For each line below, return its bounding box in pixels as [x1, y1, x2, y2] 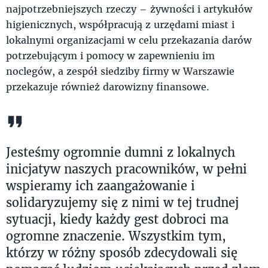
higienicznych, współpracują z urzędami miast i [6, 18, 234, 31]
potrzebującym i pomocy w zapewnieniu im [6, 49, 215, 62]
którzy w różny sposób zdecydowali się [6, 245, 237, 261]
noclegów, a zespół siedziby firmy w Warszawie [6, 65, 234, 78]
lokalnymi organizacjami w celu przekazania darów [6, 33, 252, 47]
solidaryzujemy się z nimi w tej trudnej [6, 194, 239, 211]
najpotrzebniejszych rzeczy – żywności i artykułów [6, 2, 252, 16]
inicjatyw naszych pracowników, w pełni [6, 161, 247, 177]
